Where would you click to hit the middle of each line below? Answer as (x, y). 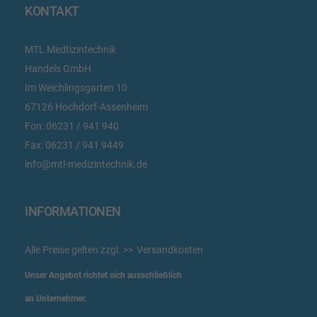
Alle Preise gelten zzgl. (74, 250)
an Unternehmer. (56, 299)
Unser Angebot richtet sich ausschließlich (103, 275)
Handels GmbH (58, 69)
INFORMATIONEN (73, 211)
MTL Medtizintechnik (70, 50)
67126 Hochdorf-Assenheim (86, 107)
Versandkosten (170, 250)
